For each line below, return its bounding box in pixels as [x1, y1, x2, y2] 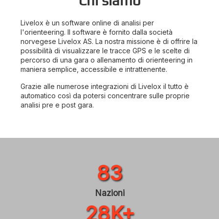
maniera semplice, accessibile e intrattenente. [21, 65, 167, 74]
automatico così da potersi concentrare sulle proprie [21, 91, 190, 100]
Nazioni [94, 188, 125, 198]
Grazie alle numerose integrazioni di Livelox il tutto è [21, 82, 189, 91]
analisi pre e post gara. [21, 101, 94, 109]
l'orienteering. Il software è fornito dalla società [21, 28, 173, 37]
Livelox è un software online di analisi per [21, 19, 154, 27]
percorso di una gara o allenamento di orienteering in [21, 56, 193, 65]
